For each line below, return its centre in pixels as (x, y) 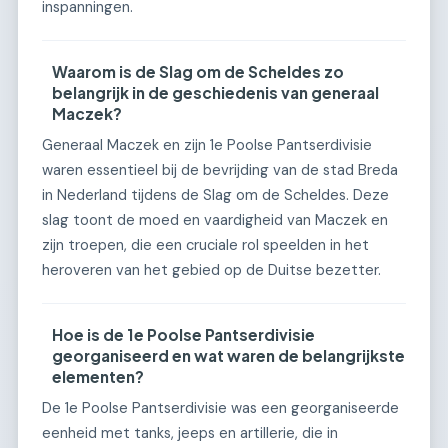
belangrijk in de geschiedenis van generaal (216, 93)
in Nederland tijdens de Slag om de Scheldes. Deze (215, 195)
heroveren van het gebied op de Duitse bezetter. (211, 270)
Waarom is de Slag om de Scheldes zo (198, 72)
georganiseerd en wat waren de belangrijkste (229, 356)
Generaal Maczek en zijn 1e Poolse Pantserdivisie (207, 145)
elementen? (98, 377)
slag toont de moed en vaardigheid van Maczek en (215, 220)
